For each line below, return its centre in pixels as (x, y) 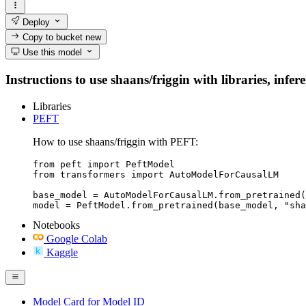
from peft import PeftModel (104, 164)
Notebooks (56, 225)
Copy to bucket (53, 37)
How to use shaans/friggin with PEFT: (115, 141)
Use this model (51, 53)
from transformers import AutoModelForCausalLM (156, 174)
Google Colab (77, 238)
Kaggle (62, 252)
